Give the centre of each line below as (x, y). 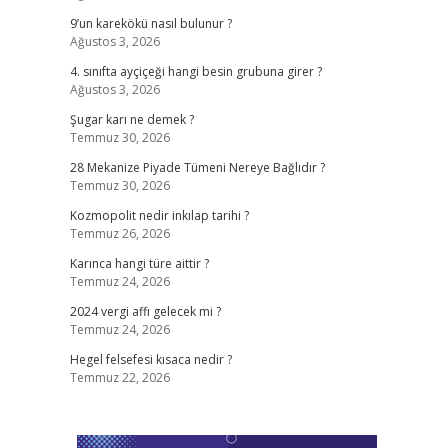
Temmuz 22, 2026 (119, 377)
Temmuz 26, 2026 (119, 233)
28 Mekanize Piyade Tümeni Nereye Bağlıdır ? (197, 167)
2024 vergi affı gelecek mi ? (145, 311)
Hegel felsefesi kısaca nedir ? (150, 359)
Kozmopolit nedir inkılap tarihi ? (159, 215)
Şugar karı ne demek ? (131, 119)
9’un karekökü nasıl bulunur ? (150, 23)
